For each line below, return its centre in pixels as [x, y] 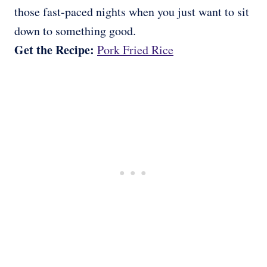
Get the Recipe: [56, 50]
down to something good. [75, 31]
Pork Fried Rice [135, 50]
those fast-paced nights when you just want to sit [132, 12]
